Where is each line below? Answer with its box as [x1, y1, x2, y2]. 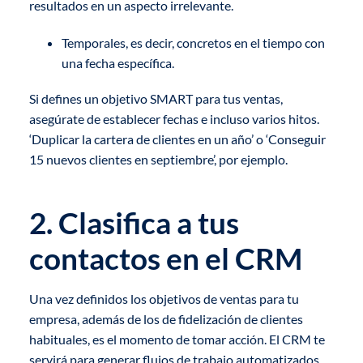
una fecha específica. [61, 54, 174, 70]
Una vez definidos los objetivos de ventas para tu [28, 290, 299, 306]
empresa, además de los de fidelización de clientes [28, 310, 303, 327]
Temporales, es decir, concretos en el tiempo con [61, 34, 325, 50]
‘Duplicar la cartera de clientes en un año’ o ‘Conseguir [28, 130, 326, 147]
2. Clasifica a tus [28, 205, 239, 241]
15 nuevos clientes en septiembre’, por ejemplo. [28, 151, 288, 167]
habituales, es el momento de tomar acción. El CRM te [28, 331, 325, 347]
